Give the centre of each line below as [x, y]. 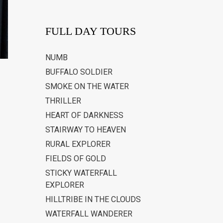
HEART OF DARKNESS [84, 115]
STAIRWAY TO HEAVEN [86, 130]
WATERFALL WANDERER [89, 214]
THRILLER [63, 101]
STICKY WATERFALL [81, 173]
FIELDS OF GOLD [76, 159]
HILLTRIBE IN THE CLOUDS [93, 200]
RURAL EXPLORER [78, 144]
